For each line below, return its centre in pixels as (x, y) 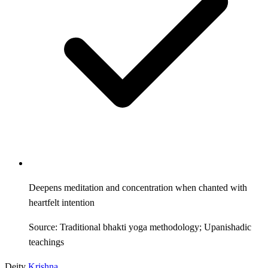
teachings (46, 242)
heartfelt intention (62, 202)
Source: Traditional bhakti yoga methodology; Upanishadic (140, 227)
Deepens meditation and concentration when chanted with (138, 187)
